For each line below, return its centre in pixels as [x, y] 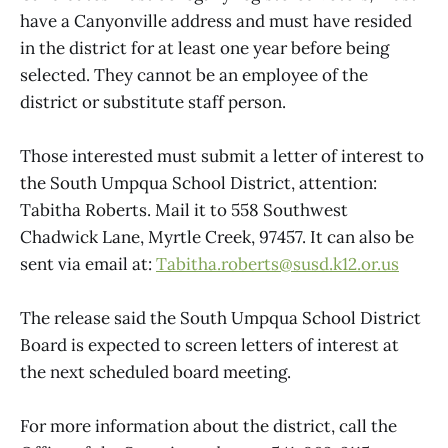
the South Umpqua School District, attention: [198, 182]
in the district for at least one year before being [204, 47]
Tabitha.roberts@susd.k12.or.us [277, 263]
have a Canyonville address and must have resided [216, 20]
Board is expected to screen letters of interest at [209, 345]
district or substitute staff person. [153, 101]
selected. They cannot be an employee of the [194, 74]
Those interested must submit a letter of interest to [222, 155]
